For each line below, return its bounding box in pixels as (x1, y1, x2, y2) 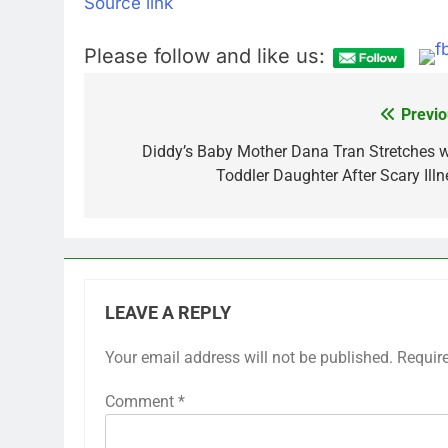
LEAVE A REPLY (105, 303, 231, 323)
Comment (105, 392, 178, 411)
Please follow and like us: (84, 44, 325, 68)
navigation (103, 142, 215, 170)
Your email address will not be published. (105, 348, 393, 367)
